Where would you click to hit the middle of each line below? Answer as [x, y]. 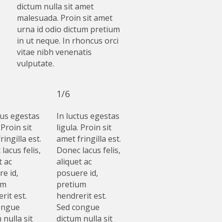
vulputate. [35, 64]
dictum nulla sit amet [55, 7]
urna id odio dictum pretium [68, 29]
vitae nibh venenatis [54, 52]
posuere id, [78, 173]
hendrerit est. [82, 196]
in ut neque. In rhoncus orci [67, 41]
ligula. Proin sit [84, 128]
